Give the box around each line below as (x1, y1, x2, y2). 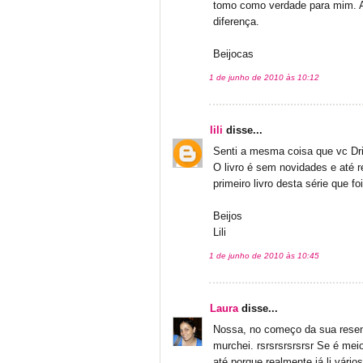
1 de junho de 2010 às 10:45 (209, 251, 319, 261)
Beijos (213, 211, 242, 223)
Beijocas (213, 49, 254, 61)
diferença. (213, 16, 259, 28)
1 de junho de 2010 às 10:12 (209, 73, 319, 83)
